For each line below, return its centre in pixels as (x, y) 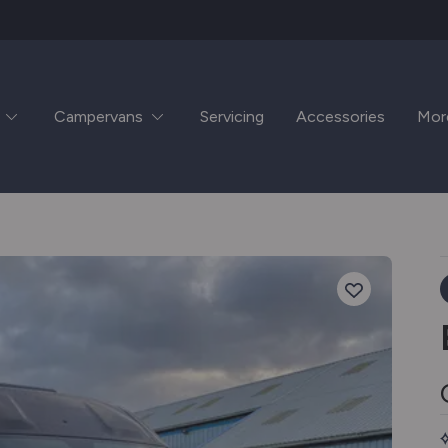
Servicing (231, 116)
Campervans (98, 116)
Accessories (340, 116)
